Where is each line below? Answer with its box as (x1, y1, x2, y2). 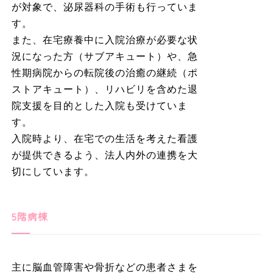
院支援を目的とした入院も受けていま (11, 100, 188, 111)
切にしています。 (11, 166, 94, 177)
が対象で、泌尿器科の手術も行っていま (11, 1, 198, 12)
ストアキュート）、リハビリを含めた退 (11, 83, 198, 94)
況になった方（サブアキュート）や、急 (11, 51, 198, 62)
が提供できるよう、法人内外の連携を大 (11, 149, 198, 160)
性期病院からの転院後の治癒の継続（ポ (11, 67, 198, 78)
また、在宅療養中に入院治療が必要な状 (11, 34, 198, 45)
